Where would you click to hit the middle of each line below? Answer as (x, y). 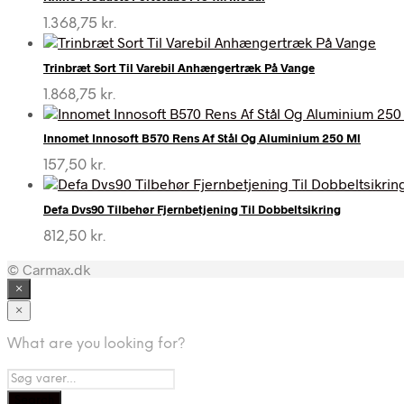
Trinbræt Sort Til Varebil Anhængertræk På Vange (179, 67)
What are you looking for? (96, 344)
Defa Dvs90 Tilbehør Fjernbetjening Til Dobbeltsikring (192, 209)
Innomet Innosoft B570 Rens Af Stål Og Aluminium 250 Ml (202, 138)
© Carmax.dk (49, 269)
